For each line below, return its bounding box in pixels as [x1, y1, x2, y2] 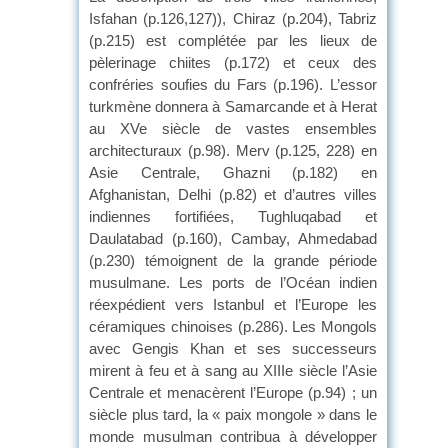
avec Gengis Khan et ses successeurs [89, 339, 377, 357]
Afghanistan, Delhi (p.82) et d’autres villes [89, 185, 377, 203]
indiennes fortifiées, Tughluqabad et [89, 207, 377, 225]
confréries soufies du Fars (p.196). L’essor [89, 75, 377, 93]
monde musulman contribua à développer [89, 427, 377, 445]
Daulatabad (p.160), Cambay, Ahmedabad [89, 229, 377, 247]
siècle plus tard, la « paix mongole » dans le [89, 405, 377, 423]
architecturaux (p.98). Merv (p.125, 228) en [89, 141, 377, 159]
